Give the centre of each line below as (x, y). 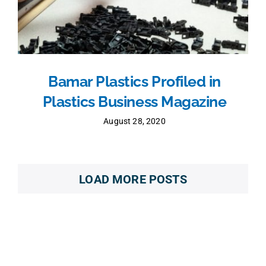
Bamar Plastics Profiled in (134, 82)
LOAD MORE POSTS (133, 180)
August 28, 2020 (134, 121)
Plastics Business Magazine (134, 102)
